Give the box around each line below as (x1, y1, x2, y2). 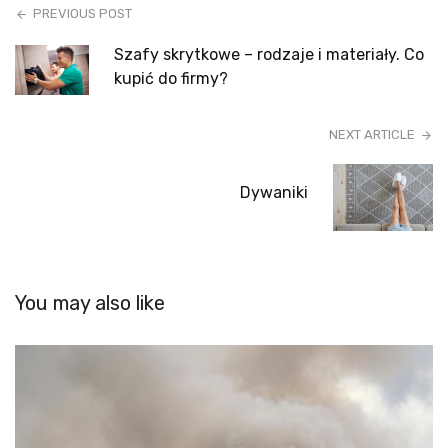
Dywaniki (240, 182, 308, 202)
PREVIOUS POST (33, 6, 133, 22)
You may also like (15, 290, 165, 315)
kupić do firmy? (114, 69, 229, 89)
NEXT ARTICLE (328, 127, 415, 143)
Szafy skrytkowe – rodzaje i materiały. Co (114, 45, 425, 65)
